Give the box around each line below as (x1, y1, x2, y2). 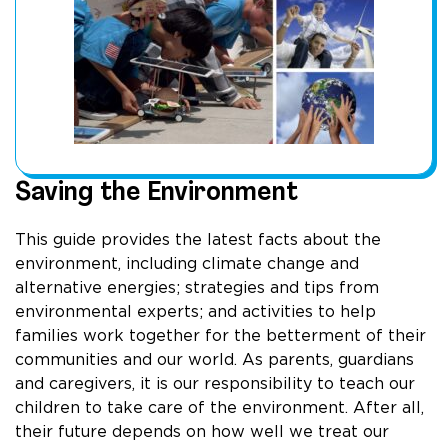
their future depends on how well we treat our (15, 422, 389, 442)
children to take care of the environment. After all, (15, 398, 424, 418)
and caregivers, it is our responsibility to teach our (15, 374, 415, 394)
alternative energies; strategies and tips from (15, 278, 379, 298)
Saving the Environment (15, 175, 298, 208)
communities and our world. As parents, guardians (15, 350, 414, 370)
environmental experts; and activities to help (15, 302, 376, 322)
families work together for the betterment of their (15, 326, 426, 346)
